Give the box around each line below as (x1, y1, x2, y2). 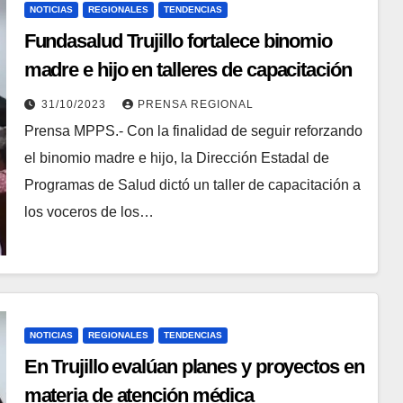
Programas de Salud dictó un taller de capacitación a (23, 176, 361, 193)
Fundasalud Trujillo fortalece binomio (23, 29, 332, 52)
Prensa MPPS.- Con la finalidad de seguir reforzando (23, 122, 363, 139)
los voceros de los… (23, 203, 154, 219)
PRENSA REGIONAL (137, 97, 254, 111)
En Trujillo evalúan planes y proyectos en (23, 354, 364, 378)
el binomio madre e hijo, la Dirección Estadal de (23, 149, 329, 166)
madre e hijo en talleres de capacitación (23, 58, 352, 81)
